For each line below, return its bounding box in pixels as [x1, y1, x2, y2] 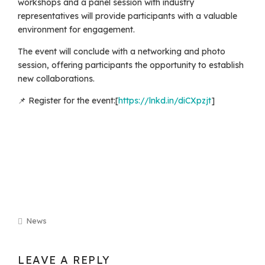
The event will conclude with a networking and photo [18, 46, 225, 57]
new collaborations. [18, 73, 95, 85]
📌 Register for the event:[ [18, 95, 118, 106]
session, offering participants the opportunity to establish [18, 60, 244, 71]
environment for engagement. [18, 24, 135, 35]
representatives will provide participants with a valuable [18, 11, 237, 22]
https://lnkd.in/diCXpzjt [118, 95, 211, 106]
